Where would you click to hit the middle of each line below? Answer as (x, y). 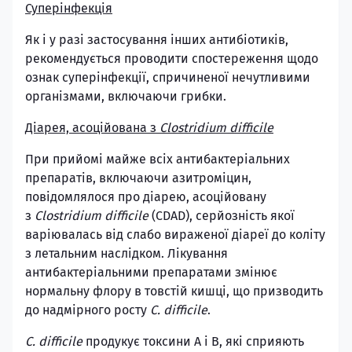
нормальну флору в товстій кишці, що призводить (174, 291)
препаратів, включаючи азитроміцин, (138, 178)
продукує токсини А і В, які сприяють (195, 341)
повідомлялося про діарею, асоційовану (146, 197)
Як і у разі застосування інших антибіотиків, (157, 40)
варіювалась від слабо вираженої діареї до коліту (175, 235)
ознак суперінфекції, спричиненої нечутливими (168, 77)
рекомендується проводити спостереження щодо (172, 59)
